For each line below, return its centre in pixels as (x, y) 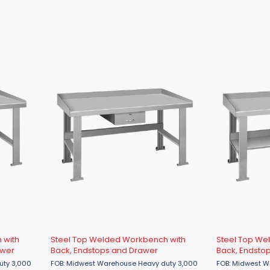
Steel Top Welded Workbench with (118, 240)
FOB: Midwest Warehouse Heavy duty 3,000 (94, 263)
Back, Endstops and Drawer (104, 250)
